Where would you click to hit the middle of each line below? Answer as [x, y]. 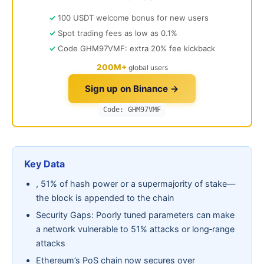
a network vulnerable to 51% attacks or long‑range [135, 229]
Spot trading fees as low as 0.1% [118, 33]
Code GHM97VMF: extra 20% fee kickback [136, 49]
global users [148, 68]
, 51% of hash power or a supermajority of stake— [136, 184]
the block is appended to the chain [105, 198]
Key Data [44, 164]
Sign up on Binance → [132, 89]
